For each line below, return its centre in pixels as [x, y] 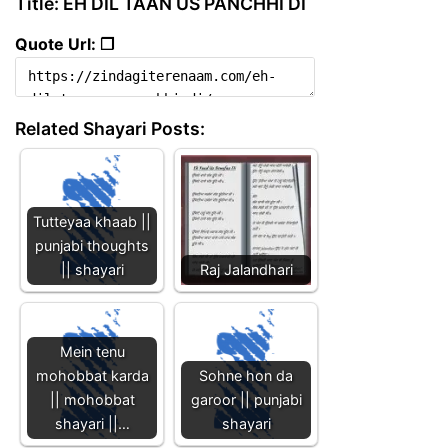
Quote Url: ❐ [64, 43]
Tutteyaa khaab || [92, 221]
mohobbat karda [92, 375]
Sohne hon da [246, 375]
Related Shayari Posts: [110, 128]
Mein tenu [92, 351]
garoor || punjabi [246, 399]
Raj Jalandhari [246, 269]
